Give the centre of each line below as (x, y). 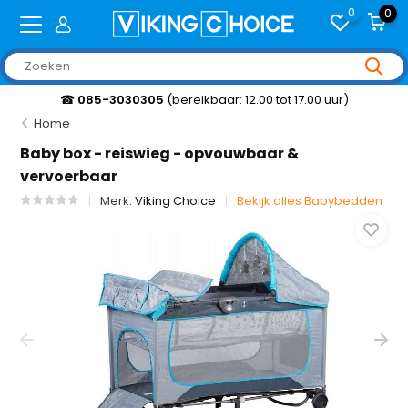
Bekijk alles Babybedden (310, 201)
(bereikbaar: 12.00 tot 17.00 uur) (258, 99)
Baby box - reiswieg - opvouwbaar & (160, 153)
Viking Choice (176, 201)
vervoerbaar (69, 176)
